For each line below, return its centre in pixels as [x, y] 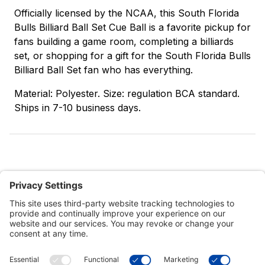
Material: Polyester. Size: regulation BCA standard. [127, 94]
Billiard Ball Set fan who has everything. [104, 70]
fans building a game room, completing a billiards [124, 42]
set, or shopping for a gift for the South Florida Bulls [132, 56]
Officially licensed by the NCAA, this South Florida [127, 13]
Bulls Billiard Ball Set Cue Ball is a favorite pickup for [132, 28]
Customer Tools [42, 253]
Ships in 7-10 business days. [77, 108]
